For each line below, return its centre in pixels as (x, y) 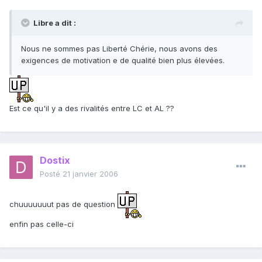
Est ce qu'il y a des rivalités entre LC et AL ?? (92, 108)
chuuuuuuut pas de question (63, 204)
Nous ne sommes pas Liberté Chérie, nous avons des (119, 49)
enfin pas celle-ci (42, 224)
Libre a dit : (55, 23)
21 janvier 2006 (90, 174)
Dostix (55, 161)
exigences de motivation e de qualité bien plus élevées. (123, 61)
